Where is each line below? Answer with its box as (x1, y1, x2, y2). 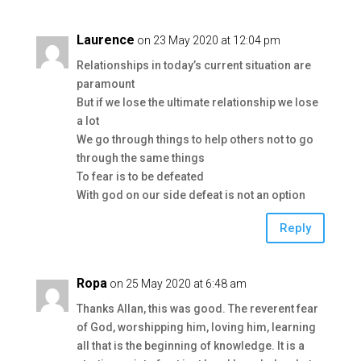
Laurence (76, 32, 135, 48)
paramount (76, 77, 135, 90)
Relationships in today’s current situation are (76, 59, 311, 72)
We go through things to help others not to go (76, 133, 313, 146)
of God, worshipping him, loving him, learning (76, 321, 316, 334)
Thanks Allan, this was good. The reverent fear (76, 302, 318, 315)
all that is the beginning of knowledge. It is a (76, 339, 305, 352)
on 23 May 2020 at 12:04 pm (136, 34, 280, 47)
